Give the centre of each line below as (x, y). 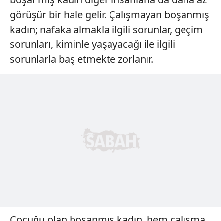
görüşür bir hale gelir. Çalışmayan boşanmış (110, 14)
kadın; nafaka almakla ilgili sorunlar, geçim (106, 29)
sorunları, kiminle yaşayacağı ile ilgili (92, 44)
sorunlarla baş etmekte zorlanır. (82, 59)
